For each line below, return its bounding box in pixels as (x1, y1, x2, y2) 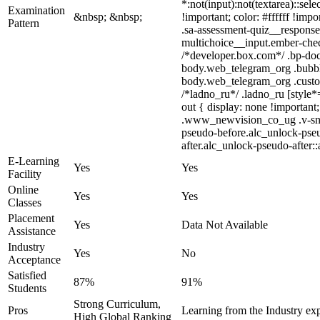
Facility (8, 168, 41, 180)
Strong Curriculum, (74, 298, 161, 310)
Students (8, 282, 46, 294)
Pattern (8, 17, 39, 29)
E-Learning (8, 155, 59, 167)
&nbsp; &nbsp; (74, 11, 142, 23)
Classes (8, 196, 41, 209)
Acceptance (8, 254, 61, 266)
